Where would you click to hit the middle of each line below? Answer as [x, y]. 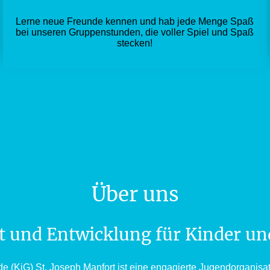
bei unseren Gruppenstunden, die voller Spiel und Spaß [135, 33]
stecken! [135, 43]
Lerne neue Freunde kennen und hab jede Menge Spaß [135, 22]
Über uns [135, 194]
